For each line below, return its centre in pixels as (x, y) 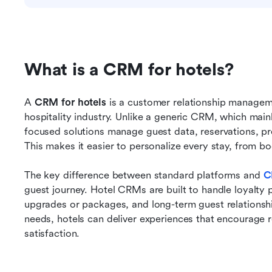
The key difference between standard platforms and (142, 175)
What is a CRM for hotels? (129, 70)
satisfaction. (52, 233)
